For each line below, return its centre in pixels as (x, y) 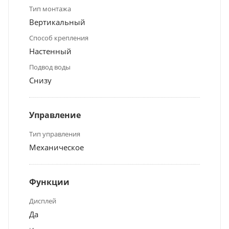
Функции (49, 182)
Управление (55, 115)
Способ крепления (59, 38)
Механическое (56, 147)
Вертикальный (57, 22)
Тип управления (55, 134)
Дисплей (43, 201)
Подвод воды (50, 67)
